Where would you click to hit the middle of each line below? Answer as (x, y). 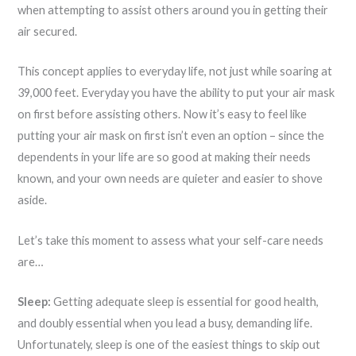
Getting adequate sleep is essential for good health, (185, 302)
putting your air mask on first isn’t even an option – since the (171, 136)
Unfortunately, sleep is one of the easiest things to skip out (169, 345)
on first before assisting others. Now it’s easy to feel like (163, 114)
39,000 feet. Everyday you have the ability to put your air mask (176, 93)
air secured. (48, 31)
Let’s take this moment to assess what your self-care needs (171, 240)
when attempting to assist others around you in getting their (173, 10)
